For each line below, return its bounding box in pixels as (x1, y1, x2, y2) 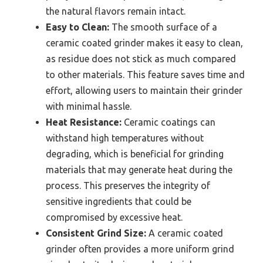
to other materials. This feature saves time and (46, 69, 245, 80)
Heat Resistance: (46, 116, 122, 127)
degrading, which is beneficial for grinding (46, 148, 224, 159)
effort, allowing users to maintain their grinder (46, 85, 242, 96)
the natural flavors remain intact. (46, 5, 186, 16)
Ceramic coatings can (122, 116, 215, 127)
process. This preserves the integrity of (46, 180, 210, 191)
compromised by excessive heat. (46, 211, 183, 222)
